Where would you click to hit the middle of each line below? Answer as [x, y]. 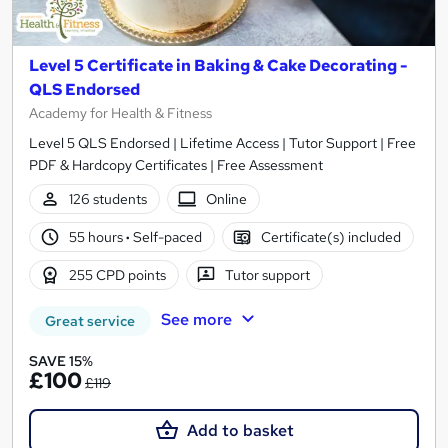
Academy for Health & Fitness [120, 113]
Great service [90, 321]
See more [196, 320]
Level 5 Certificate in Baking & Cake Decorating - [218, 66]
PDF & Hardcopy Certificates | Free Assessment [176, 165]
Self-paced [165, 236]
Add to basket [240, 431]
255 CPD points [117, 274]
